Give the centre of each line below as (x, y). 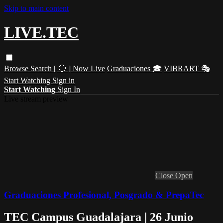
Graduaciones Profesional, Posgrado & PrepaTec (104, 195)
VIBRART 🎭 (187, 68)
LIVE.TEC (41, 33)
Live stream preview (36, 99)
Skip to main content (36, 8)
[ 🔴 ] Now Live (79, 68)
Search (42, 68)
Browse (17, 68)
